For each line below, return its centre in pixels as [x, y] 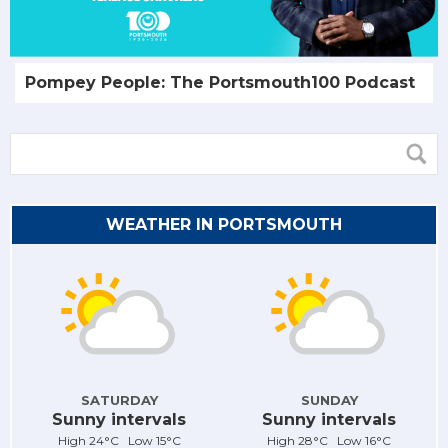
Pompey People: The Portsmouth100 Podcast [220, 83]
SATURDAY [119, 399]
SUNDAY [329, 399]
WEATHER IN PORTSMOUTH [224, 225]
